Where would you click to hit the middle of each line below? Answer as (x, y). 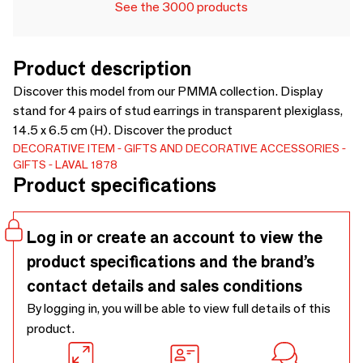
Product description (102, 68)
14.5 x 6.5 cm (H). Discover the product (123, 130)
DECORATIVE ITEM (64, 148)
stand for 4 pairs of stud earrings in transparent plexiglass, (178, 111)
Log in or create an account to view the (175, 237)
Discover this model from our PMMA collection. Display (168, 91)
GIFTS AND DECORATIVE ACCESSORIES (232, 148)
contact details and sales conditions (164, 286)
